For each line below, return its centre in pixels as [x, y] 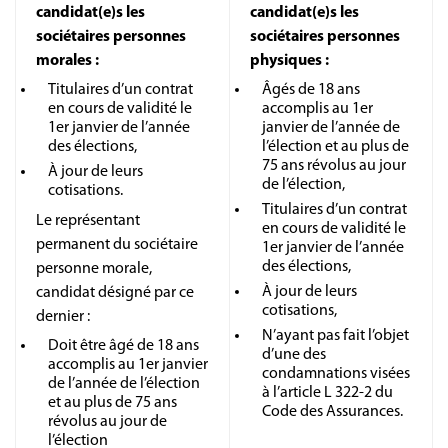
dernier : [64, 316]
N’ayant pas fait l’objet [335, 335]
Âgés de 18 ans [311, 89]
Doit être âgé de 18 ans [123, 345]
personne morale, [94, 268]
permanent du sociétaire [117, 244]
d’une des [294, 354]
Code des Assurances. [334, 411]
